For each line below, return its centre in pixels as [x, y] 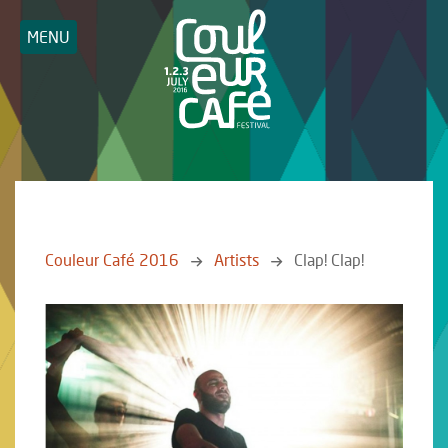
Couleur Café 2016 [112, 260]
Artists [236, 260]
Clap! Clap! [329, 260]
